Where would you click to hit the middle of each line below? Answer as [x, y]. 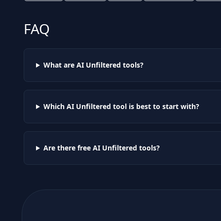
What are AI [64, 65]
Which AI [59, 106]
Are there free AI [73, 148]
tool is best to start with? [155, 106]
